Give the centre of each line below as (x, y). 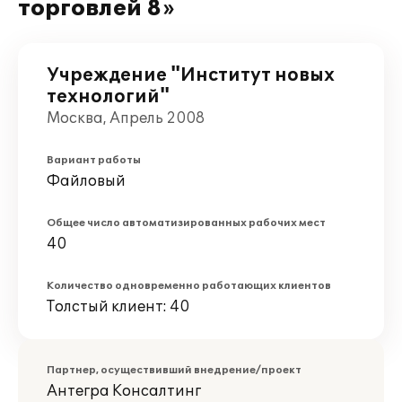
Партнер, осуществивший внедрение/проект (174, 370)
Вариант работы (94, 160)
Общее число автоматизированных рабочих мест (186, 223)
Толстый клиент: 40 (118, 307)
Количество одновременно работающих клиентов (189, 286)
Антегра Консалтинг (124, 391)
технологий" (108, 97)
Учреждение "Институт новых (191, 75)
